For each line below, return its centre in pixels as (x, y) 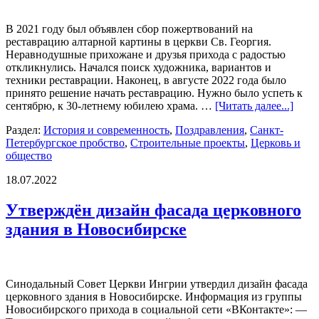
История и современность (106, 130)
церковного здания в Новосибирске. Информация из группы (154, 296)
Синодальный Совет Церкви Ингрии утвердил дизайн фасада (157, 283)
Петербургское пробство (65, 142)
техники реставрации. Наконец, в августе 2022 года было (146, 80)
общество (29, 155)
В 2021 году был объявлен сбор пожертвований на (129, 28)
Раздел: (25, 130)
